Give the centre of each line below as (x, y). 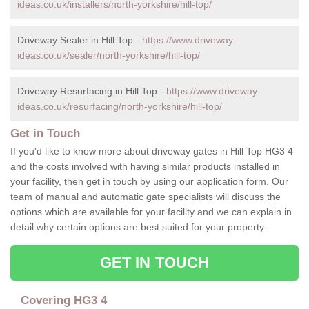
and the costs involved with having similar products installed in (145, 167)
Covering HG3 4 (64, 301)
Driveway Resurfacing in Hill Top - (92, 91)
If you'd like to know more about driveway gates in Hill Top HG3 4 (152, 151)
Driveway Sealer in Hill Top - (80, 40)
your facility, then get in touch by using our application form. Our (149, 182)
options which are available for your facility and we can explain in (151, 212)
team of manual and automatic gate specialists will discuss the (146, 197)
